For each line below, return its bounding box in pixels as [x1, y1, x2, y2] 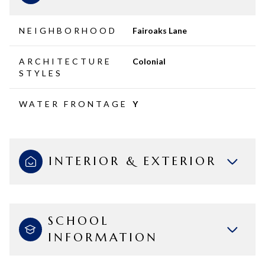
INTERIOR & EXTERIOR [49, 153, 216, 169]
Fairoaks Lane [132, 25, 187, 35]
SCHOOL [47, 213, 109, 228]
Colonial [132, 56, 166, 66]
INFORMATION [47, 230, 158, 245]
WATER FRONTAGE [19, 98, 128, 109]
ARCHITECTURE [19, 56, 112, 66]
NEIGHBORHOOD [19, 25, 117, 35]
